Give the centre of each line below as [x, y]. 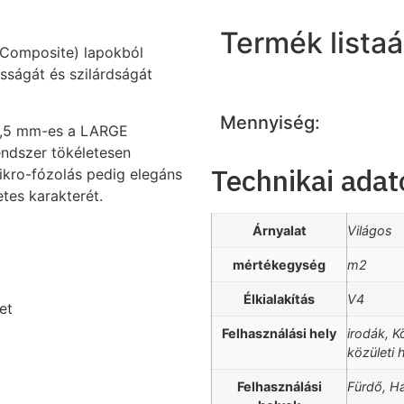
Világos [370, 231]
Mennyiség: [270, 122]
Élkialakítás [279, 299]
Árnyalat [279, 231]
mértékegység [279, 265]
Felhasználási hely [279, 334]
